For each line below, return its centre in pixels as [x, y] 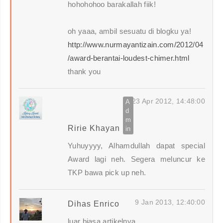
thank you [84, 72]
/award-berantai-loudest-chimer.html [129, 58]
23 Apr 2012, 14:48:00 [168, 101]
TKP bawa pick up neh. [107, 173]
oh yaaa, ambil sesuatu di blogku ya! [129, 31]
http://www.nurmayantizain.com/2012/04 [136, 45]
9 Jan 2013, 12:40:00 [170, 202]
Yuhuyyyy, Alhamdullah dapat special [136, 146]
